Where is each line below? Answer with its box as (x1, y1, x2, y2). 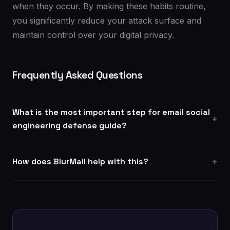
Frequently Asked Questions (12, 68, 142, 82)
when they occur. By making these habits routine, (12, 1, 206, 11)
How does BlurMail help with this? (12, 156, 148, 167)
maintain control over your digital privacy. (12, 30, 174, 40)
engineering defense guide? (12, 120, 127, 131)
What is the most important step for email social (12, 107, 210, 118)
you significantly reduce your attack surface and (12, 15, 201, 26)
